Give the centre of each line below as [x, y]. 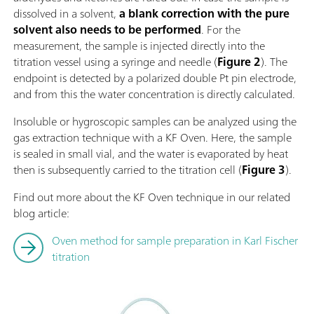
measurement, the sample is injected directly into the [139, 45]
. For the [221, 29]
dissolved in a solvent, [66, 13]
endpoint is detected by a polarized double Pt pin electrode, [155, 77]
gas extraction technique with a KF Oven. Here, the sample [152, 137]
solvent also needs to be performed [107, 29]
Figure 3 [264, 169]
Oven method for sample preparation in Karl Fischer [175, 240]
